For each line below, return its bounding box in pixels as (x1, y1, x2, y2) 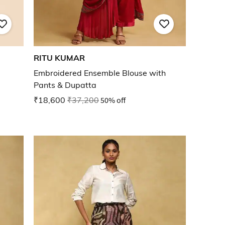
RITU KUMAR (34, 53, 85, 63)
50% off (100, 95, 126, 105)
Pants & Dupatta (34, 80, 96, 90)
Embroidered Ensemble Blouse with (34, 68, 166, 78)
